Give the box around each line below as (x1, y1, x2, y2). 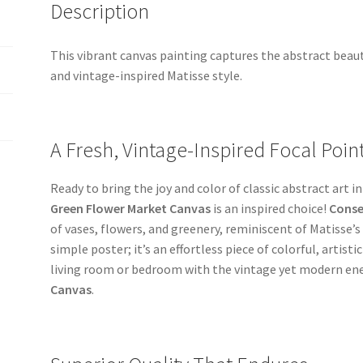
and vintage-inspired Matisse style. (50, 67, 243, 84)
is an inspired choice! (211, 200, 330, 217)
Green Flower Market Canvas (50, 200, 211, 217)
